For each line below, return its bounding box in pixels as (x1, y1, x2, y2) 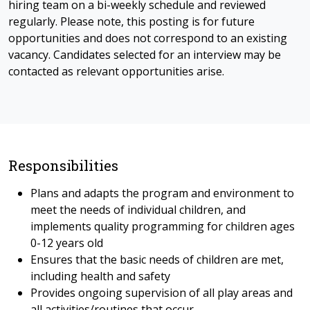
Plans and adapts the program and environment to (30, 185, 294, 201)
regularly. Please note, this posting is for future (8, 14, 255, 29)
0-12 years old (30, 235, 103, 250)
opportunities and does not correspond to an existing (8, 30, 287, 46)
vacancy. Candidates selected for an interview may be (8, 47, 281, 62)
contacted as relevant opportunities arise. (8, 64, 224, 79)
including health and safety (30, 268, 170, 284)
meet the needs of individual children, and (30, 202, 246, 217)
